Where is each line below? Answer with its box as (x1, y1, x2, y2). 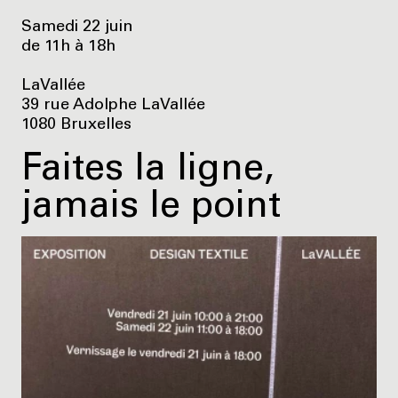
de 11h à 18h (21, 38, 115, 55)
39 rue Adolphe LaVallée (21, 97, 205, 114)
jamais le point (21, 189, 281, 227)
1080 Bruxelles (21, 116, 131, 133)
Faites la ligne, (21, 152, 275, 190)
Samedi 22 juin (21, 19, 133, 36)
